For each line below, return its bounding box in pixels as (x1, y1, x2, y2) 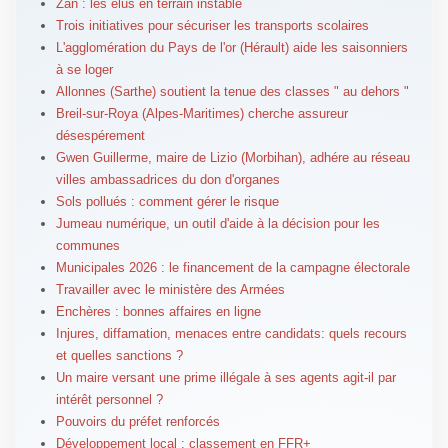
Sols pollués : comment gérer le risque (55, 194, 279, 210)
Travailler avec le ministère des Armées (55, 282, 285, 298)
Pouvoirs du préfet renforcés (55, 414, 220, 430)
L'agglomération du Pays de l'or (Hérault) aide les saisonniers (55, 40, 408, 56)
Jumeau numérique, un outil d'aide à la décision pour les (55, 216, 380, 232)
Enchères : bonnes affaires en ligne (55, 304, 261, 320)
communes (55, 238, 120, 254)
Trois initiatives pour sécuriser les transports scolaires (55, 18, 369, 34)
